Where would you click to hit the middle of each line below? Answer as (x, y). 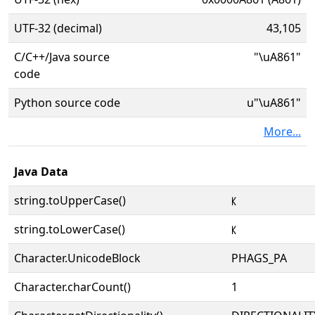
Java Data (41, 172)
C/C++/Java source (62, 57)
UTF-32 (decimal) (58, 28)
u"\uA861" (274, 103)
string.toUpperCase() (70, 200)
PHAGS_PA (259, 258)
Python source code (67, 103)
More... (282, 131)
